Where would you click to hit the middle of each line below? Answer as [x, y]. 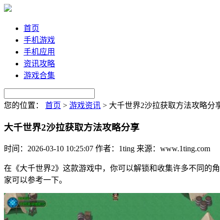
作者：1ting [115, 149]
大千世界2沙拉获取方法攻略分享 [72, 127]
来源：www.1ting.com [173, 149]
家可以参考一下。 [35, 180]
